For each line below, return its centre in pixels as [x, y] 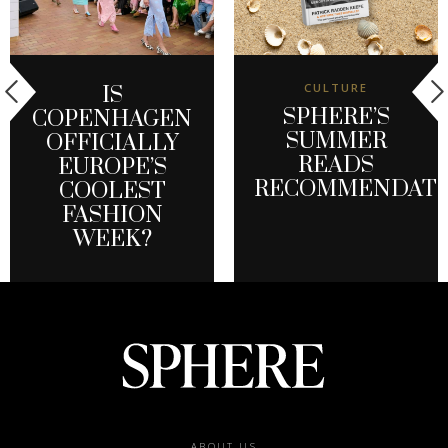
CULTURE [336, 87]
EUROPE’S [112, 168]
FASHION [112, 216]
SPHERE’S [336, 117]
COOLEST [112, 192]
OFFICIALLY [112, 144]
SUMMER [336, 141]
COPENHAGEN [112, 120]
